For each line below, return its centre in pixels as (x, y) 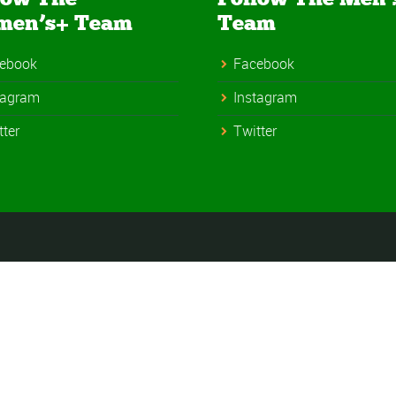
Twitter (255, 130)
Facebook (264, 63)
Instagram (266, 97)
